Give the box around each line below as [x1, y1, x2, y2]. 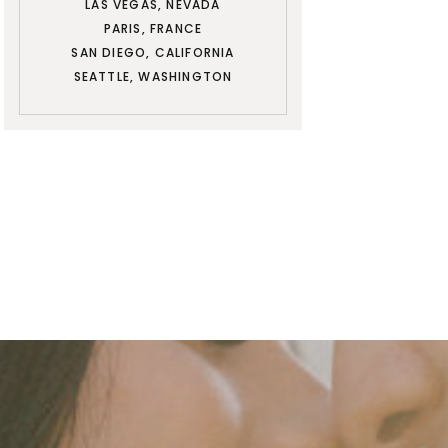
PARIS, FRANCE [103, 20, 203, 37]
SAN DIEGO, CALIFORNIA [71, 44, 235, 61]
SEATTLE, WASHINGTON [73, 68, 233, 85]
